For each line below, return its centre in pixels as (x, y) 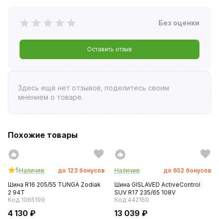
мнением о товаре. (50, 97)
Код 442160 (131, 199)
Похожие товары (43, 135)
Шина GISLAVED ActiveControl (157, 184)
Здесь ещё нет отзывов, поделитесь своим (93, 88)
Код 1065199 (26, 199)
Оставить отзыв (109, 49)
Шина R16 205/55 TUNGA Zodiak (54, 184)
